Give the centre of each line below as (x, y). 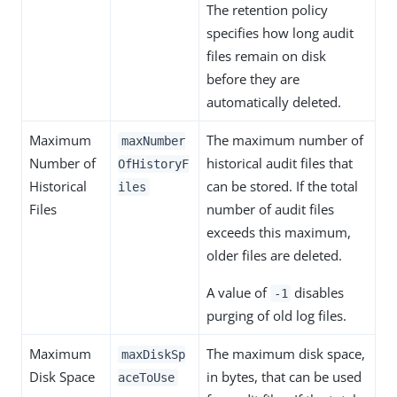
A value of (238, 292)
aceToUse (146, 378)
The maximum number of (285, 140)
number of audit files (270, 209)
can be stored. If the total (282, 186)
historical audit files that (280, 163)
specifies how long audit (280, 33)
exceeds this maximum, (279, 232)
